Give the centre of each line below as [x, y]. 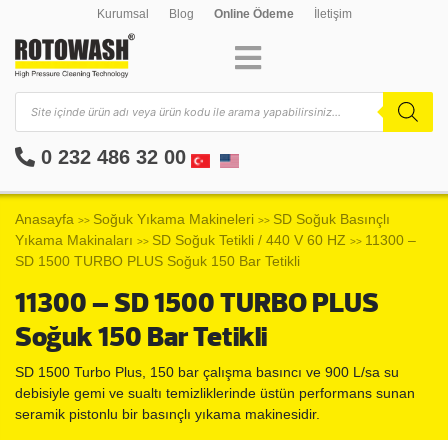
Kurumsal [122, 14]
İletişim [332, 14]
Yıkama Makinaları [74, 240]
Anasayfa [44, 219]
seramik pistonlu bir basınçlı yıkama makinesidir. [167, 414]
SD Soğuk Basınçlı [331, 219]
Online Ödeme [253, 14]
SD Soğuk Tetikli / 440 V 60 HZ [249, 240]
